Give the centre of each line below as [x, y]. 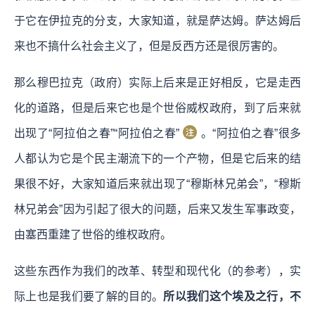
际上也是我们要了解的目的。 [89, 296]
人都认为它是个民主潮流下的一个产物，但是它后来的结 [157, 158]
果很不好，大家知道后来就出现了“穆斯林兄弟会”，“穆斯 [157, 184]
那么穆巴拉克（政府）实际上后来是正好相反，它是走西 [157, 82]
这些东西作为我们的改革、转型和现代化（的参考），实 [157, 271]
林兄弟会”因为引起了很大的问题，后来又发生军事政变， [157, 209]
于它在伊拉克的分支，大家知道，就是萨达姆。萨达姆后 [157, 20]
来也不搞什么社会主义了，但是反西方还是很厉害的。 [149, 46]
